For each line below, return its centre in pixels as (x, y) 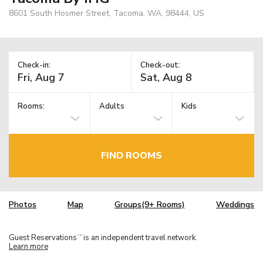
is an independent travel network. (139, 237)
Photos (23, 205)
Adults (112, 107)
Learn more (28, 246)
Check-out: (160, 65)
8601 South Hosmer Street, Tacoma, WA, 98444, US (107, 13)
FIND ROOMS (131, 155)
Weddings (235, 205)
